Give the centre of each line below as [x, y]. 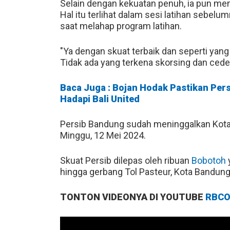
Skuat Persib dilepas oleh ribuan [126, 160]
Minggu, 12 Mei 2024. [103, 135]
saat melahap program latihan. [121, 26]
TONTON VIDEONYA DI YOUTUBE [133, 197]
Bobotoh [209, 160]
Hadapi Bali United [100, 99]
